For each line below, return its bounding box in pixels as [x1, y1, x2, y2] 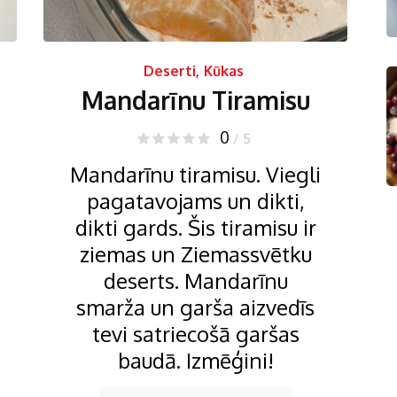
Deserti [143, 62, 196, 80]
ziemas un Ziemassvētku [79, 240, 312, 268]
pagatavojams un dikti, [86, 187, 305, 214]
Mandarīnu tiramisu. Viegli [70, 160, 321, 188]
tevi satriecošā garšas [91, 320, 300, 347]
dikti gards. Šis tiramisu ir [74, 214, 316, 241]
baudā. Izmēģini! [117, 346, 274, 374]
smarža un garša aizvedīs [76, 293, 315, 321]
